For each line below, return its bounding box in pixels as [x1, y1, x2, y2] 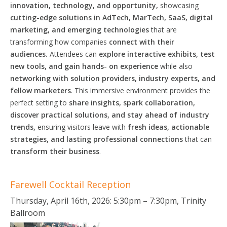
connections [138, 134, 185, 144]
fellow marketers [10, 85, 71, 95]
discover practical [10, 109, 74, 120]
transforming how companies [10, 36, 109, 47]
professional [93, 134, 138, 144]
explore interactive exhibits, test [99, 49, 215, 59]
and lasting [49, 134, 93, 144]
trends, [10, 122, 37, 132]
